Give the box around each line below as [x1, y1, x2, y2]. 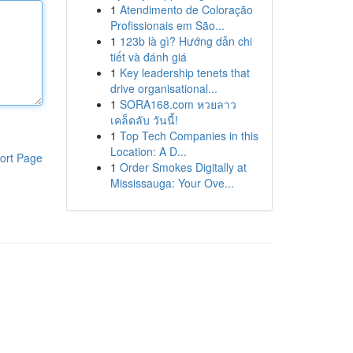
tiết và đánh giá [110, 49, 187, 65]
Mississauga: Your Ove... [110, 175, 234, 191]
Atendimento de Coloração [119, 2, 253, 17]
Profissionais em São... [110, 17, 225, 33]
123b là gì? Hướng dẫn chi [119, 33, 252, 49]
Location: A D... [110, 143, 187, 159]
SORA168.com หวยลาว [119, 96, 236, 112]
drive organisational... [110, 80, 217, 96]
